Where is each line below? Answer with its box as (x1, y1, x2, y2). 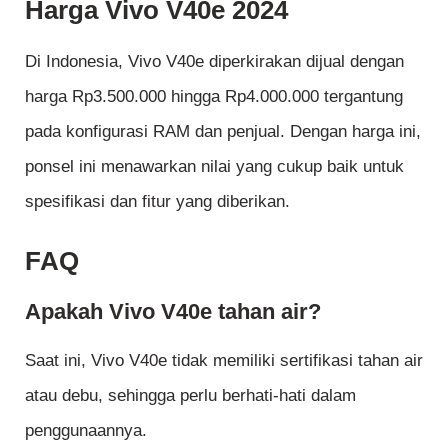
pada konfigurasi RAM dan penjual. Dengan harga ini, (25, 121, 421, 141)
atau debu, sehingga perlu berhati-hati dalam (25, 385, 356, 405)
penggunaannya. (25, 420, 147, 440)
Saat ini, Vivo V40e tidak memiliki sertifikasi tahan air (25, 350, 423, 370)
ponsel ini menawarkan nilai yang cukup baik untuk (25, 156, 404, 176)
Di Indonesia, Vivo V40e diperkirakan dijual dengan (25, 51, 404, 71)
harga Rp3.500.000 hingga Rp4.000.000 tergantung (25, 86, 403, 106)
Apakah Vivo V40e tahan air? (25, 299, 321, 325)
